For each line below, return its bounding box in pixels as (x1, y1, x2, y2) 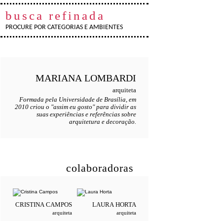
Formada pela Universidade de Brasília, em (19, 96, 136, 103)
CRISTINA (15, 201, 44, 208)
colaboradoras (66, 162, 134, 174)
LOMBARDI (82, 73, 136, 83)
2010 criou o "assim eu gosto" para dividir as (15, 104, 136, 110)
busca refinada (5, 9, 105, 22)
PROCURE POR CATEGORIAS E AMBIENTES (5, 24, 123, 31)
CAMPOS (44, 201, 72, 208)
